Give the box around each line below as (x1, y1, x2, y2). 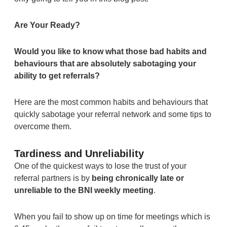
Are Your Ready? (14, 20, 80, 29)
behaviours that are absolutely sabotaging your (14, 59, 196, 68)
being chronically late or (91, 173, 184, 182)
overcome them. (14, 122, 71, 131)
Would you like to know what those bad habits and (14, 47, 207, 56)
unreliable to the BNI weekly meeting (14, 185, 154, 195)
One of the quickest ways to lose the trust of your (14, 161, 186, 170)
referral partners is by (14, 173, 92, 182)
